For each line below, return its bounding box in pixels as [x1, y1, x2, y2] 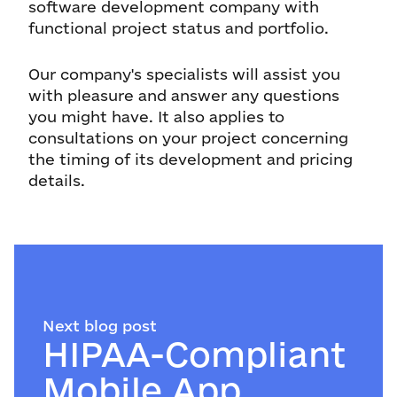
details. [28, 172, 85, 189]
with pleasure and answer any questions [28, 87, 339, 104]
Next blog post [43, 317, 157, 334]
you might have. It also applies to [28, 108, 284, 125]
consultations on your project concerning [28, 129, 348, 146]
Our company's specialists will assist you [28, 66, 340, 82]
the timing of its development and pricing [28, 151, 353, 167]
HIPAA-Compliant [43, 335, 346, 373]
